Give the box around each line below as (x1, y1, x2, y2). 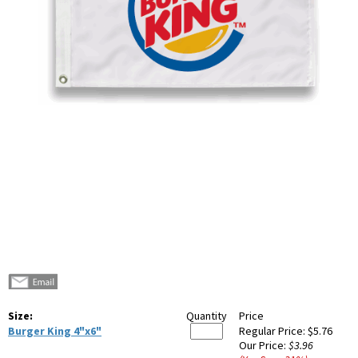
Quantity (186, 308, 227, 324)
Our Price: (239, 338, 288, 353)
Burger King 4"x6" (8, 324, 101, 339)
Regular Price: (239, 324, 308, 339)
